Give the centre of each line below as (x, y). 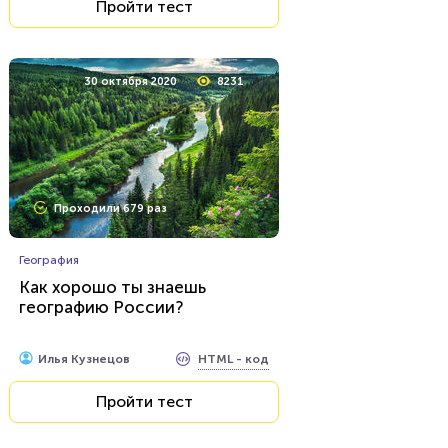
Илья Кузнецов (84, 359)
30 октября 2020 (130, 81)
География (49, 260)
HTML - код (233, 358)
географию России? (101, 307)
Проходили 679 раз (110, 208)
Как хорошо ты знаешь (112, 287)
